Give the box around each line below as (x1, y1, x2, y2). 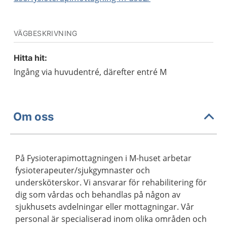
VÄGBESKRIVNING (14, 29, 78, 37)
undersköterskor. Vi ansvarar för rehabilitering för (15, 177, 207, 188)
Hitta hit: (14, 53, 47, 63)
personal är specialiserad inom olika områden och (15, 213, 207, 224)
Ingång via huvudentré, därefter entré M (14, 66, 167, 78)
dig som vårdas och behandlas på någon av (15, 189, 180, 200)
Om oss (13, 109, 54, 123)
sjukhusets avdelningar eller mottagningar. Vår (15, 201, 194, 212)
